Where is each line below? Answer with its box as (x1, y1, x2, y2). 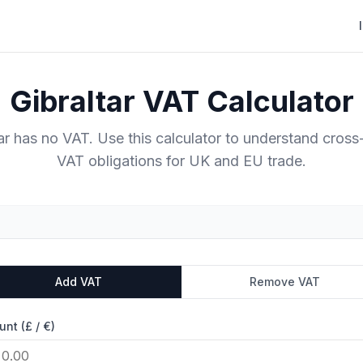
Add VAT (55, 275, 102, 288)
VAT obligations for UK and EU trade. (57, 152, 306, 169)
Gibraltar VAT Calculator (9, 83, 354, 119)
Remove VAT (249, 275, 320, 288)
